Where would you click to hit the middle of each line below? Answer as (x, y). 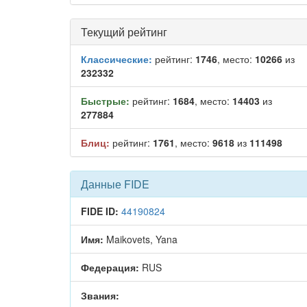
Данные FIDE (115, 184)
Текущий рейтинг (124, 32)
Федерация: (110, 267)
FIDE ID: (100, 211)
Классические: (116, 59)
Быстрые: (105, 101)
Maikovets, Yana (140, 239)
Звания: (100, 295)
